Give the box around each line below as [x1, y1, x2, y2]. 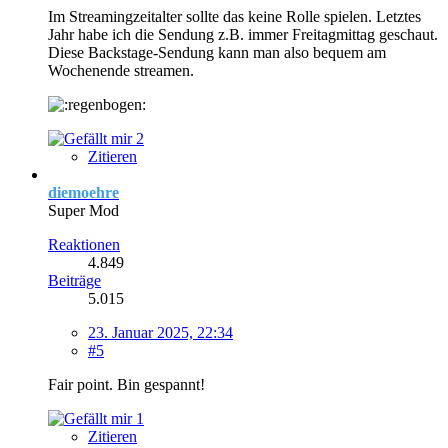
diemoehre [48, 183, 119, 201]
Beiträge [48, 271, 101, 289]
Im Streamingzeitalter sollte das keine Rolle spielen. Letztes [48, 7, 421, 25]
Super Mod [48, 201, 119, 219]
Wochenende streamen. [48, 61, 194, 79]
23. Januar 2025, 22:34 [88, 323, 233, 341]
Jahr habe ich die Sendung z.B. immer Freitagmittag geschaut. [48, 25, 438, 43]
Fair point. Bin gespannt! [48, 375, 205, 393]
